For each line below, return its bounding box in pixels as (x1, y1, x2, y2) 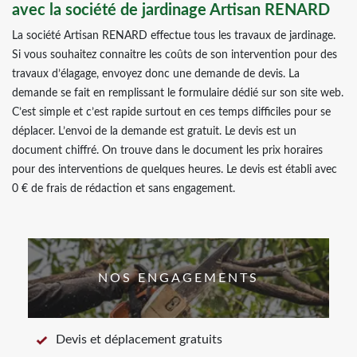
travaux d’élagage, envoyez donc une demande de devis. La (12, 69, 300, 80)
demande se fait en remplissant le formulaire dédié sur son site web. (12, 88, 343, 99)
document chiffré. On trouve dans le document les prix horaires (12, 145, 323, 156)
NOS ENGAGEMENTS (98, 272, 259, 284)
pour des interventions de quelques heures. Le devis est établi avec (12, 164, 337, 175)
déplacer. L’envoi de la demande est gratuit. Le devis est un (12, 126, 296, 137)
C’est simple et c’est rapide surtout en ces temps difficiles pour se (12, 107, 331, 118)
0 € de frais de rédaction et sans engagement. (12, 183, 235, 194)
